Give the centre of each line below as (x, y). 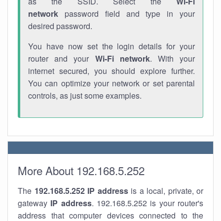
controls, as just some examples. (85, 95)
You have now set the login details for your (111, 46)
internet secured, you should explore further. (111, 71)
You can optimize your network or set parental (111, 83)
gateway (34, 203)
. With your (172, 58)
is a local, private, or (166, 191)
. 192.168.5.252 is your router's (147, 203)
